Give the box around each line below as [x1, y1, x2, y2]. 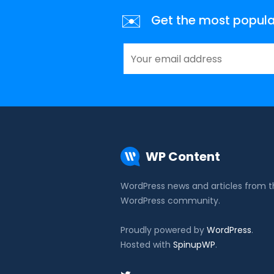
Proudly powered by [120, 224, 207, 237]
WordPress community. [120, 194, 220, 207]
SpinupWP [173, 239, 215, 251]
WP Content [146, 148, 220, 166]
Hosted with [120, 239, 173, 251]
